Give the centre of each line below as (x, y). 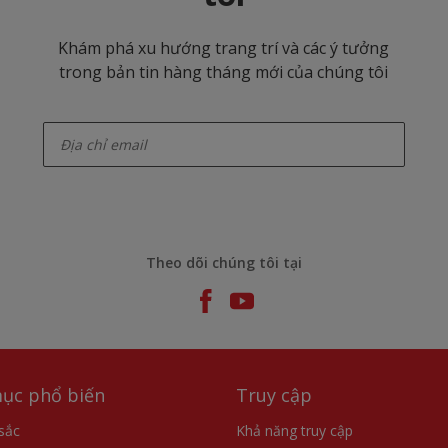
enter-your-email (82, 116)
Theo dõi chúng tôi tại (224, 262)
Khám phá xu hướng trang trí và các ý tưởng (224, 47)
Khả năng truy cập (294, 430)
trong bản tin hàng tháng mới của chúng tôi (224, 71)
